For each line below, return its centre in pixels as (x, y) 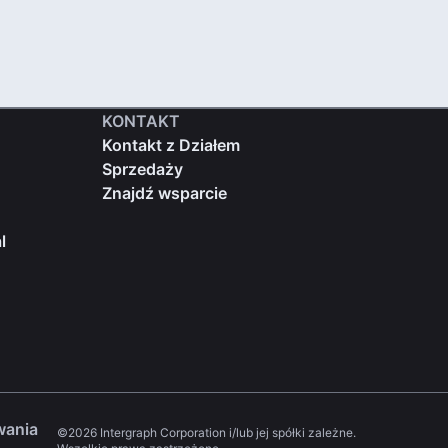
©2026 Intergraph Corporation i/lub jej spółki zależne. (206, 432)
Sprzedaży (142, 168)
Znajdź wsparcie (164, 192)
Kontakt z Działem (170, 144)
